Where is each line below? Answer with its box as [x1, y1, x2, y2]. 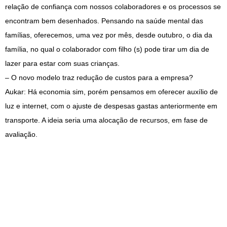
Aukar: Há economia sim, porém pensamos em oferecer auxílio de [5, 88, 218, 96]
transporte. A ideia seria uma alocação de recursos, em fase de [5, 116, 208, 125]
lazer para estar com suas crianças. [5, 59, 120, 68]
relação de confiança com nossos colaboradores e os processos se [5, 3, 221, 11]
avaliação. [5, 130, 37, 139]
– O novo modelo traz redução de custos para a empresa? [5, 73, 193, 82]
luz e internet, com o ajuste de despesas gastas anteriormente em [5, 102, 217, 110]
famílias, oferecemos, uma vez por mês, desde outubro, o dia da [5, 31, 212, 40]
